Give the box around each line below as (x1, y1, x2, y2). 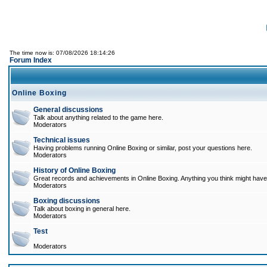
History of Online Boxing (33, 166, 116, 175)
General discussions (33, 105, 103, 114)
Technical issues (33, 136, 90, 144)
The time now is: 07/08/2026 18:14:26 (10, 49, 115, 56)
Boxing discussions (33, 197, 100, 205)
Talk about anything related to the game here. (33, 114, 163, 121)
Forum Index (10, 56, 52, 64)
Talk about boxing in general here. (33, 205, 131, 212)
